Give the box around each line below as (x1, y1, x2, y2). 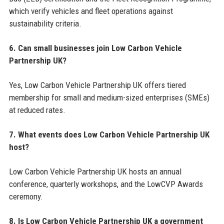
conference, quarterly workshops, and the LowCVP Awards (8, 179, 203, 189)
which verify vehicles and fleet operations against (8, 6, 173, 16)
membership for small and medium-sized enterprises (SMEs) (8, 92, 209, 103)
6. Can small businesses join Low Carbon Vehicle (8, 43, 182, 53)
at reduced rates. (8, 105, 65, 115)
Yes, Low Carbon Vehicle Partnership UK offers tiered (8, 80, 186, 90)
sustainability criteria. (8, 18, 81, 29)
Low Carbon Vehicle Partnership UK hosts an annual (8, 166, 181, 177)
